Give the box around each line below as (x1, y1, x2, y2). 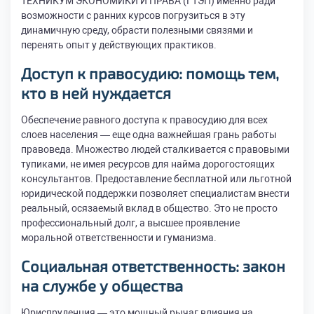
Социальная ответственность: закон (21, 257, 285, 275)
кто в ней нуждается (21, 83, 171, 102)
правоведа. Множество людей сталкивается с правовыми (21, 144, 289, 155)
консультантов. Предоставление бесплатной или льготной (21, 173, 292, 184)
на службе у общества (21, 276, 183, 294)
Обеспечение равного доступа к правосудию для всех (21, 114, 268, 125)
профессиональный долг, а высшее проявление (21, 217, 240, 228)
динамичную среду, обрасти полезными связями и (21, 25, 253, 36)
